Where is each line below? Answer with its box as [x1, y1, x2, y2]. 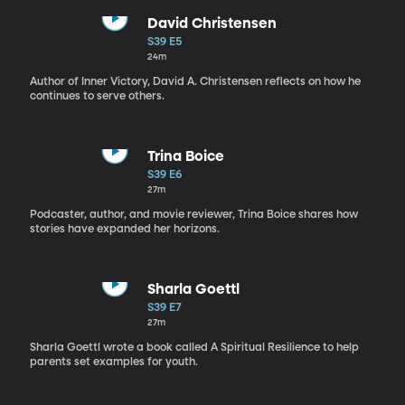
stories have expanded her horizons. [29, 223, 220, 235]
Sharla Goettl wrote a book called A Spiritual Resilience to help [29, 342, 359, 353]
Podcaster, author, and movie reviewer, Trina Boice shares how [29, 209, 358, 221]
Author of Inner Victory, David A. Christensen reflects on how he [29, 76, 361, 88]
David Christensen [146, 16, 277, 32]
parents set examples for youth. [29, 356, 198, 368]
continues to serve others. [29, 90, 165, 102]
